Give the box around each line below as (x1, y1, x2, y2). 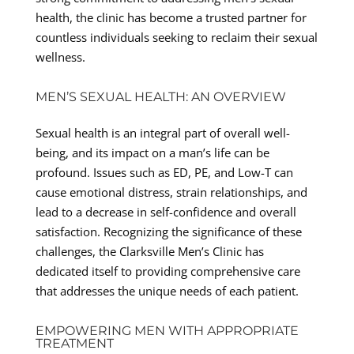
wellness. (35, 48, 85, 65)
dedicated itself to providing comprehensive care (35, 262, 300, 279)
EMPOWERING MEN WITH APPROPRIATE (35, 322, 299, 338)
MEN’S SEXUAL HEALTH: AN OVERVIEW (35, 88, 286, 104)
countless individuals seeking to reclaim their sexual (35, 28, 318, 45)
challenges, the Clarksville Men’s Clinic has (35, 243, 264, 259)
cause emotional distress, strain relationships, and (35, 183, 307, 200)
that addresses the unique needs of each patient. (35, 282, 299, 299)
